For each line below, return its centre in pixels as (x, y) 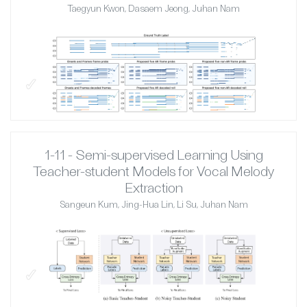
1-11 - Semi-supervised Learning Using (153, 155)
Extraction (153, 187)
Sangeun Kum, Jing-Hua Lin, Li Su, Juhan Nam (153, 205)
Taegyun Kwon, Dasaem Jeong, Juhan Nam (153, 9)
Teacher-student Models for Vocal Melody (153, 171)
